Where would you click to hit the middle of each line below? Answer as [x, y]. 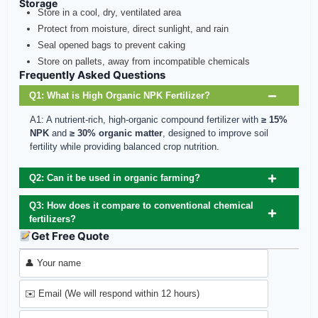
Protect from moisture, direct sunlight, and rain [133, 28]
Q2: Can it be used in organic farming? [115, 178]
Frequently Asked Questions [92, 75]
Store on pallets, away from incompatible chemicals [144, 61]
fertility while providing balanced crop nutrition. [125, 147]
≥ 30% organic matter [116, 133]
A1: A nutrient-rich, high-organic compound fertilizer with [146, 120]
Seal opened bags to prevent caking [111, 45]
